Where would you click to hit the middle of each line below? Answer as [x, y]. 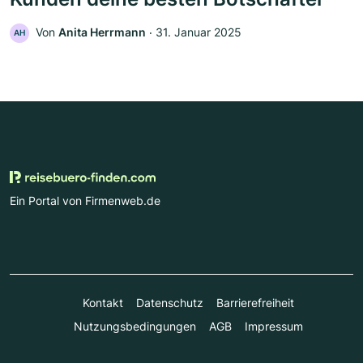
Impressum [273, 326]
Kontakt [102, 302]
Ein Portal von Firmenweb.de [85, 200]
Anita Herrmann [102, 32]
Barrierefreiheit [255, 302]
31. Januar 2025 [199, 32]
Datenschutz [169, 302]
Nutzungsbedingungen [135, 326]
